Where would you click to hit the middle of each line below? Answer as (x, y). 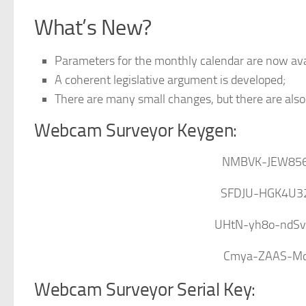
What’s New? (93, 28)
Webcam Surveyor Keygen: (136, 130)
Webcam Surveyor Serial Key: (145, 290)
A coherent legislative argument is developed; (170, 80)
